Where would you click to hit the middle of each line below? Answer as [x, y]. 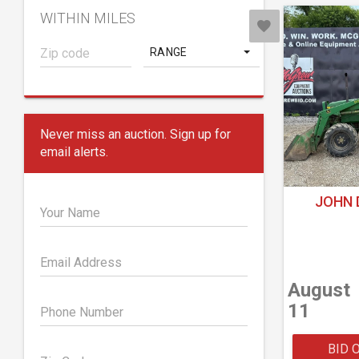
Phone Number [82, 312]
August [319, 290]
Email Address [81, 262]
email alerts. [74, 152]
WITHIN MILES [88, 18]
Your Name [70, 213]
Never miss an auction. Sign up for [135, 134]
